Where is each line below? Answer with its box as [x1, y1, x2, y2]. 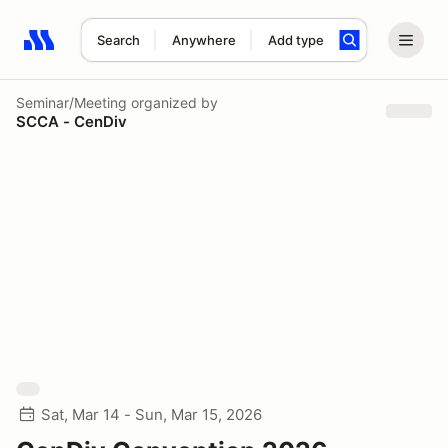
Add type [267, 32, 324, 48]
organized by [127, 93, 218, 111]
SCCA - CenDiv [16, 111, 127, 131]
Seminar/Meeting [16, 93, 127, 111]
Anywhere [171, 32, 236, 48]
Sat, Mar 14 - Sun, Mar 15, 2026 [41, 405, 262, 424]
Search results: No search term [23, 41, 256, 61]
